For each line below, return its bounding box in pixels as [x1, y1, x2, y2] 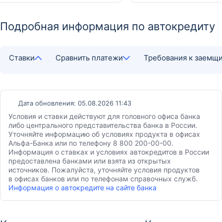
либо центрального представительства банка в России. [8, 121, 197, 129]
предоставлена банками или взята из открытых [8, 157, 171, 165]
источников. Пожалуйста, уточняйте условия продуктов [8, 166, 200, 174]
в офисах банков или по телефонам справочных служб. [8, 174, 198, 183]
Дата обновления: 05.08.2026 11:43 [18, 99, 131, 107]
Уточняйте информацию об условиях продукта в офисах [8, 130, 200, 138]
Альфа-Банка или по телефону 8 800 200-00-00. [8, 139, 173, 147]
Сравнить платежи [55, 53, 123, 62]
